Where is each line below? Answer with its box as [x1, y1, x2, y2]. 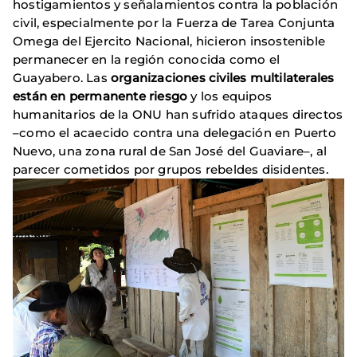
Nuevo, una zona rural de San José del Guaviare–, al [13, 143, 328, 159]
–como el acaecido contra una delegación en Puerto [13, 125, 336, 141]
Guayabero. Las [13, 70, 111, 86]
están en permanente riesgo [13, 88, 191, 104]
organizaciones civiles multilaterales [111, 70, 335, 86]
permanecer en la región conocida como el [13, 52, 280, 68]
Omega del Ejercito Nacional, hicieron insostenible [13, 33, 326, 49]
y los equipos [190, 88, 273, 104]
